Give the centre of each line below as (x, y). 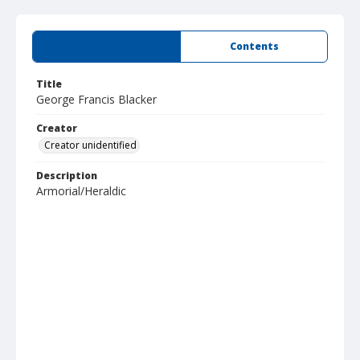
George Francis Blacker (96, 99)
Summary (106, 46)
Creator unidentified (90, 145)
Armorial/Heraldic (81, 191)
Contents (254, 46)
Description (67, 176)
